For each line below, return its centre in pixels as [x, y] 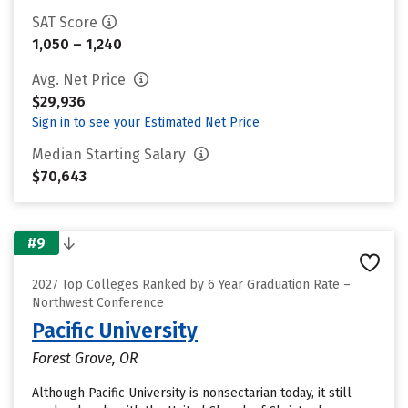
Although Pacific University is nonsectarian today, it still [192, 393]
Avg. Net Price [81, 80]
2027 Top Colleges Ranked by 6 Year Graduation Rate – [191, 285]
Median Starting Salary [111, 154]
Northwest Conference [98, 303]
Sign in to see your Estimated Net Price [146, 122]
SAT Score [65, 22]
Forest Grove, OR [85, 358]
